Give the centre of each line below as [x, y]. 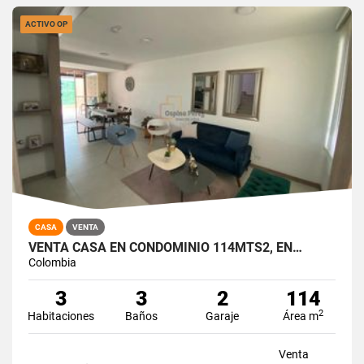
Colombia [52, 262]
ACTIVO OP [46, 24]
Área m [301, 316]
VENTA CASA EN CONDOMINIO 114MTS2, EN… [165, 247]
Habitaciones [61, 316]
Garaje [223, 316]
